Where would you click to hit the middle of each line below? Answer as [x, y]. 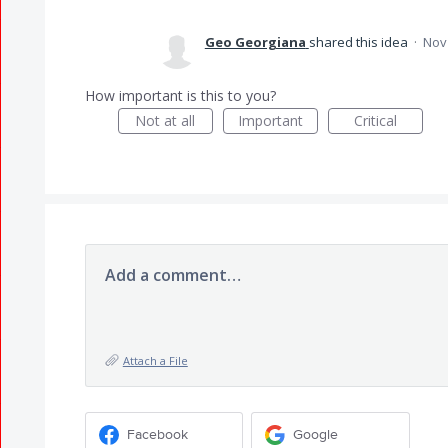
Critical [375, 120]
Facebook [157, 434]
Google [316, 434]
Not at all [165, 120]
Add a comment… [172, 275]
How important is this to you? [180, 95]
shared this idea [359, 42]
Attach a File [155, 360]
